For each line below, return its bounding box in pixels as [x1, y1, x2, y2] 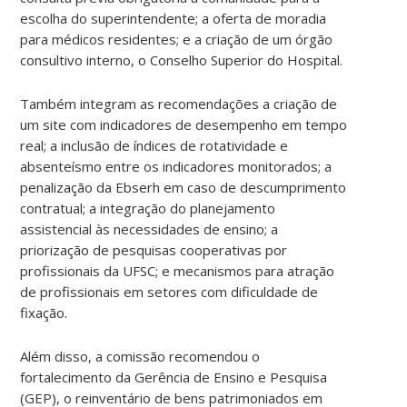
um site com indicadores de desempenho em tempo [20, 114, 348, 134]
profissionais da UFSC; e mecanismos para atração [20, 261, 335, 280]
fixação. [20, 303, 68, 322]
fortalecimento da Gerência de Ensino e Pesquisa [20, 367, 328, 386]
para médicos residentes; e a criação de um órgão [20, 29, 333, 48]
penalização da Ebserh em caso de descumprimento [20, 177, 347, 196]
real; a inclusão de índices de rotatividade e [20, 135, 289, 154]
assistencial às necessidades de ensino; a [20, 219, 279, 238]
